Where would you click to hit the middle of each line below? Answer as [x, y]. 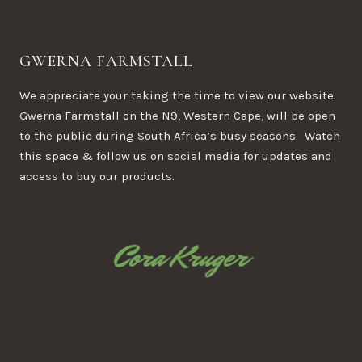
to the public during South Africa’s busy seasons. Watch [180, 136]
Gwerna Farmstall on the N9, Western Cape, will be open [177, 116]
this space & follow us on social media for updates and [176, 156]
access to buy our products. [97, 177]
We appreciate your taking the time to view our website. [179, 96]
